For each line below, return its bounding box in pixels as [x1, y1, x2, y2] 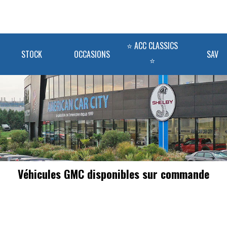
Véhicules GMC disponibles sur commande [18, 166, 209, 182]
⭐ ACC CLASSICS [127, 40, 178, 52]
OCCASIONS [74, 48, 110, 60]
